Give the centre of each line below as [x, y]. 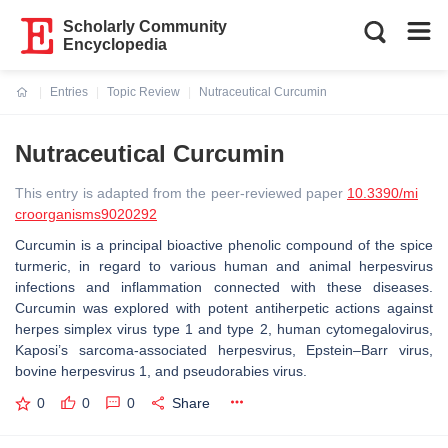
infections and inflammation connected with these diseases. [224, 287]
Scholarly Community [145, 26]
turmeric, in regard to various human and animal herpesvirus [224, 266]
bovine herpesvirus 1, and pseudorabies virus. [163, 371]
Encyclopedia [115, 44]
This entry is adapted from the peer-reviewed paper [181, 193]
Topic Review [143, 92]
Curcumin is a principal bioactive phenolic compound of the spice [224, 245]
